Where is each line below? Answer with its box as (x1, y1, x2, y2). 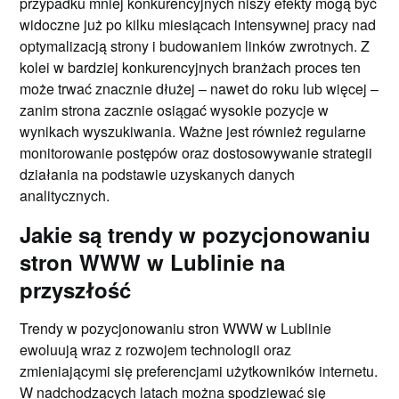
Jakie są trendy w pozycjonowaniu (20, 218, 371, 249)
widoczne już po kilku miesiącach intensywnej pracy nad (20, 13, 377, 35)
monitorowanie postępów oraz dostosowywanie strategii (20, 142, 373, 163)
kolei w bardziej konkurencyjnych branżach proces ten (20, 56, 362, 77)
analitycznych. (20, 184, 110, 206)
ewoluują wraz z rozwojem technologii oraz (20, 338, 292, 360)
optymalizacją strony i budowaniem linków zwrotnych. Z (20, 35, 370, 56)
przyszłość (20, 273, 132, 305)
